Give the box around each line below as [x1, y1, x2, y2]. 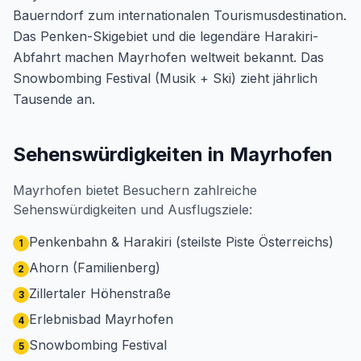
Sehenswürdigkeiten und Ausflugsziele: [13, 201, 252, 218]
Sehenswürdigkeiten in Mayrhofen [13, 143, 333, 166]
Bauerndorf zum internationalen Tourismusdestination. [13, 7, 346, 23]
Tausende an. [13, 91, 95, 107]
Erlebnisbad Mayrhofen [29, 311, 173, 327]
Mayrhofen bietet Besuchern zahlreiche [13, 182, 257, 198]
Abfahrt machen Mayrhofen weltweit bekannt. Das [13, 49, 324, 65]
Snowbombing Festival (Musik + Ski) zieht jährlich [13, 70, 317, 86]
